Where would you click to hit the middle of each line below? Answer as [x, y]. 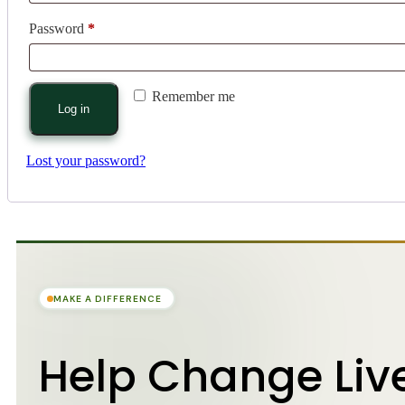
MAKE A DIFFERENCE [107, 298]
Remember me [194, 97]
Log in [74, 109]
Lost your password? [86, 161]
